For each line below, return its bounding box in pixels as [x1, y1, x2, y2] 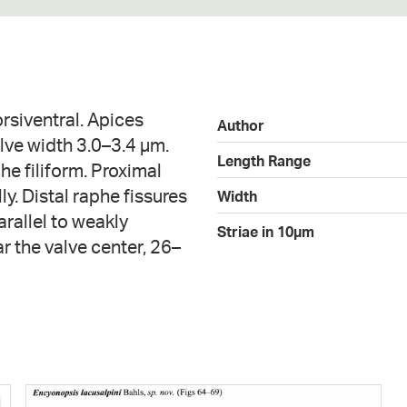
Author [217, 115, 264, 134]
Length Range [217, 151, 311, 170]
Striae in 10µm [217, 222, 314, 241]
